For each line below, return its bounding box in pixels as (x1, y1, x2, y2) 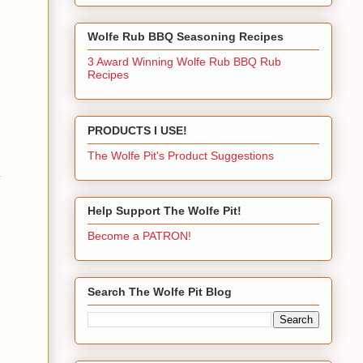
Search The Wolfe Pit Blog (88, 284, 232, 298)
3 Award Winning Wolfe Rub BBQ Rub (88, 55, 281, 69)
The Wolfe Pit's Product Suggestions (88, 148, 274, 162)
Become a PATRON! (88, 229, 191, 243)
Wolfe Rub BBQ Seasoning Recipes (88, 30, 284, 44)
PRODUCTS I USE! (88, 123, 187, 137)
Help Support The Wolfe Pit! (88, 204, 241, 218)
